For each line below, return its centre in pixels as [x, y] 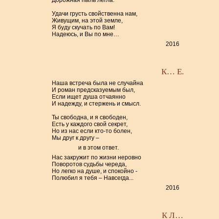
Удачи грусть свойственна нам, [95, 14]
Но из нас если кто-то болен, [92, 131]
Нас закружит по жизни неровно [97, 157]
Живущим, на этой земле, [88, 21]
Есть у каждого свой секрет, [90, 124]
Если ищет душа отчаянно [89, 97]
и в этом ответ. [99, 148]
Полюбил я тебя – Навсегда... [93, 178]
